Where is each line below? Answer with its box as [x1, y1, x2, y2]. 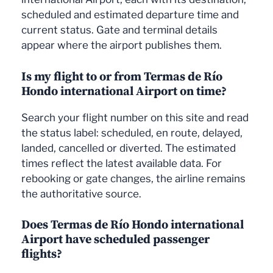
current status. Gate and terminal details [21, 24, 218, 37]
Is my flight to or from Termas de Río [21, 67, 222, 85]
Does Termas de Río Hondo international [21, 216, 244, 233]
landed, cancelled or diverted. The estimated [21, 141, 236, 154]
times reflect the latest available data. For [21, 157, 222, 169]
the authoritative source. [21, 187, 141, 200]
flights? [21, 245, 62, 263]
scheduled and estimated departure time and [21, 9, 239, 21]
